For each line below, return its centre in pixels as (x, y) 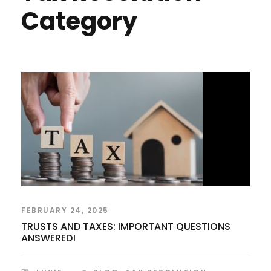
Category (79, 21)
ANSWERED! (48, 238)
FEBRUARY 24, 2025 (65, 210)
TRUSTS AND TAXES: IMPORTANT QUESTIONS (126, 226)
